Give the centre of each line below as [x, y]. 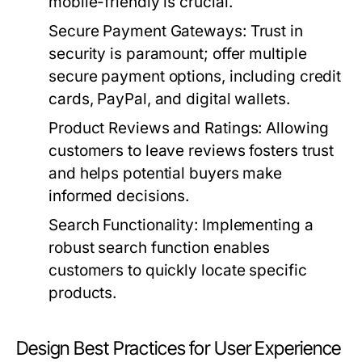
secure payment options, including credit [195, 76]
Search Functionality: [124, 225]
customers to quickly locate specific [178, 270]
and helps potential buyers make [166, 173]
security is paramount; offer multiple [178, 54]
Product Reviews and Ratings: [156, 128]
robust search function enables [160, 248]
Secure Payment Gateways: [147, 31]
